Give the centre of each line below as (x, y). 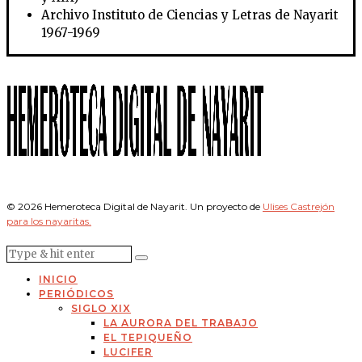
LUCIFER (128, 352)
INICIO (58, 280)
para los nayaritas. (49, 221)
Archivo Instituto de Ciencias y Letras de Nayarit (190, 15)
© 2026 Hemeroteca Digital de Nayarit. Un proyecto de (135, 207)
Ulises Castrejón (299, 207)
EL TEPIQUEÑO (148, 338)
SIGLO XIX (101, 309)
